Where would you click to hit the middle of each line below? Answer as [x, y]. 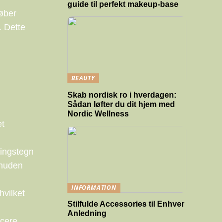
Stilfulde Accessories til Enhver [126, 204]
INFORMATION [94, 187]
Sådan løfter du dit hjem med [121, 104]
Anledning [87, 213]
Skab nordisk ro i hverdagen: [122, 95]
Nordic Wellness [98, 113]
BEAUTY [83, 78]
